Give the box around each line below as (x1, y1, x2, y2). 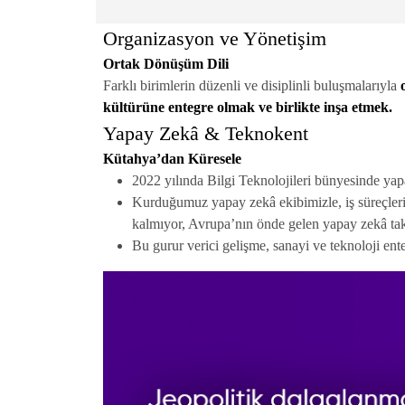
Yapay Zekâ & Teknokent (103, 122, 308, 146)
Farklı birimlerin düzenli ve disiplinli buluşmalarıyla (103, 78, 400, 94)
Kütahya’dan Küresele (103, 151, 241, 167)
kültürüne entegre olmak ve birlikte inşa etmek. (103, 99, 392, 116)
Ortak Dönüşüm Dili (103, 56, 229, 72)
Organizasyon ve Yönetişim (103, 27, 326, 51)
